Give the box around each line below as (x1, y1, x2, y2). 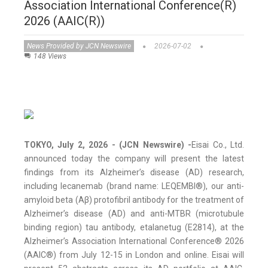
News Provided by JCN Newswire (27, 42, 131, 51)
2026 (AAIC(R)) (24, 14, 105, 29)
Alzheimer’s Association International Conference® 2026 (24, 236, 244, 246)
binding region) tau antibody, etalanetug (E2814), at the (24, 223, 244, 233)
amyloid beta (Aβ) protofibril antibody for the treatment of (24, 195, 244, 205)
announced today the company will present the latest (24, 154, 244, 164)
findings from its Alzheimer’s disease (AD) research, (24, 167, 244, 178)
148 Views (33, 52, 66, 61)
